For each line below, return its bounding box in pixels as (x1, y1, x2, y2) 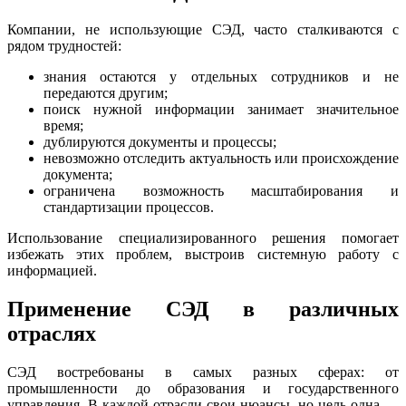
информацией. (7, 263, 97, 279)
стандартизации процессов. (43, 199, 214, 216)
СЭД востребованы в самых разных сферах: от (7, 364, 399, 381)
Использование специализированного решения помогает (7, 230, 399, 246)
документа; (43, 167, 112, 183)
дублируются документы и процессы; (43, 134, 276, 150)
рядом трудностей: (7, 38, 121, 54)
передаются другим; (43, 85, 168, 101)
